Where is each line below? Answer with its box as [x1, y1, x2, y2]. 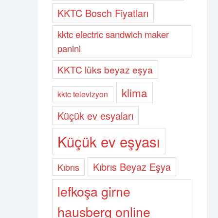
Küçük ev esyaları [57, 109, 133, 123]
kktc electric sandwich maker [57, 28, 169, 40]
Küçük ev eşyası [57, 131, 160, 151]
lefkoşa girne [57, 182, 130, 200]
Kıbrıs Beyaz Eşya [93, 160, 171, 174]
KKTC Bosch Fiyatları [57, 6, 148, 20]
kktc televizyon [57, 89, 108, 100]
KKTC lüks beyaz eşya [57, 63, 153, 76]
